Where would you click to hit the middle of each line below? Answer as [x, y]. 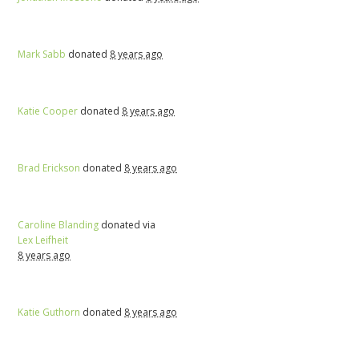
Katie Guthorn [49, 312]
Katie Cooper [48, 111]
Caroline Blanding [58, 224]
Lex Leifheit [43, 240]
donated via [127, 224]
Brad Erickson [49, 167]
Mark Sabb [42, 54]
